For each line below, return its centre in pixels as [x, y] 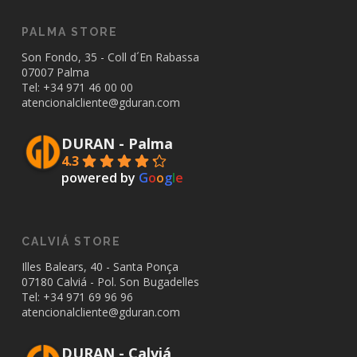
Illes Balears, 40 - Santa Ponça [100, 267]
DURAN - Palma [117, 144]
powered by [100, 178]
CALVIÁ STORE [71, 242]
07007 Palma [55, 73]
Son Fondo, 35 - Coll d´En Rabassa [110, 57]
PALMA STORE [69, 32]
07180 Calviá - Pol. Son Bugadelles [110, 282]
